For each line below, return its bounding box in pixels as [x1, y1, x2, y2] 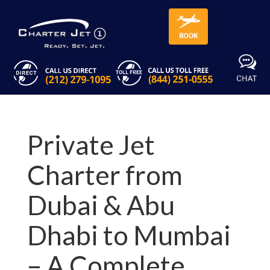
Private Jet [27, 129, 155, 161]
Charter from [27, 159, 183, 191]
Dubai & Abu [27, 189, 175, 221]
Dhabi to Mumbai [27, 219, 231, 251]
